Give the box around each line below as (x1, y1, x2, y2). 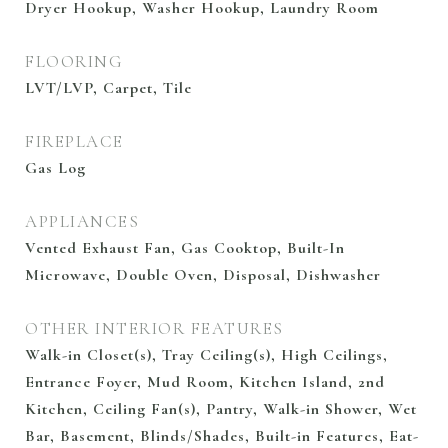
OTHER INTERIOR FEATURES (25, 318, 284, 339)
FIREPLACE (25, 131, 124, 152)
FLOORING (25, 51, 123, 72)
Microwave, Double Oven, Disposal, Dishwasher (25, 265, 381, 285)
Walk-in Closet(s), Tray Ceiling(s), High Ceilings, (25, 345, 388, 365)
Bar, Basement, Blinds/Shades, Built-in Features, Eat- (25, 426, 419, 446)
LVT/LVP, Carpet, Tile (25, 78, 192, 98)
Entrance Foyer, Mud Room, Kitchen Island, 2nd (25, 372, 385, 392)
